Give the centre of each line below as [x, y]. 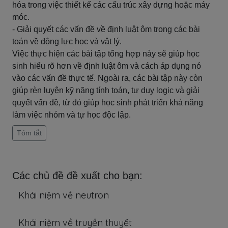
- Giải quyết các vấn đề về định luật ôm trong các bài [106, 29]
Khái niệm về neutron [64, 195]
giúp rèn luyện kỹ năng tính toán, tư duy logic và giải [106, 90]
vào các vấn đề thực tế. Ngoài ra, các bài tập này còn [107, 78]
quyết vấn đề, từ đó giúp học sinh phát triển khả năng [108, 103]
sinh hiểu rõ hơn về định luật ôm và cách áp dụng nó [107, 66]
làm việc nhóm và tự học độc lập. [72, 115]
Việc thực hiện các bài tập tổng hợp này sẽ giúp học [106, 54]
